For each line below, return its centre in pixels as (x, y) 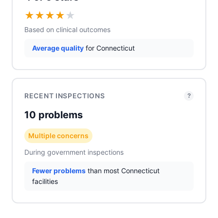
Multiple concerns (58, 136)
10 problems (54, 115)
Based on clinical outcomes (67, 29)
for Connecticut (109, 48)
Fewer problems (59, 171)
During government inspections (74, 152)
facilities (45, 181)
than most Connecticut (123, 171)
